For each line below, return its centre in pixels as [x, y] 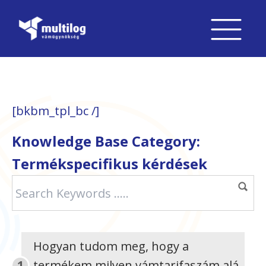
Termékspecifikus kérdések [110, 164]
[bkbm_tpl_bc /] [56, 111]
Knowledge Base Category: [106, 141]
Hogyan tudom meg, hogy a [111, 246]
